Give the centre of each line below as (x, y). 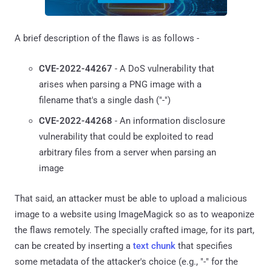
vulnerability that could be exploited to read (126, 136)
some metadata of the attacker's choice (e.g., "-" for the (126, 261)
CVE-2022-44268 (76, 121)
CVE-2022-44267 (76, 68)
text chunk (154, 246)
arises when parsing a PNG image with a (120, 84)
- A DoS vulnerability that (163, 68)
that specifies (204, 246)
